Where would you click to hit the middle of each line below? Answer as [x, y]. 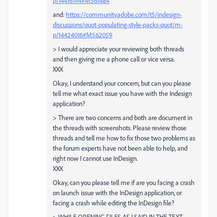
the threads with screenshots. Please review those [120, 127]
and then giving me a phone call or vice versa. [114, 59]
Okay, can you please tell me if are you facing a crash [124, 182]
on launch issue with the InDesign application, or [117, 192]
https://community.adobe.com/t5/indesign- [124, 14]
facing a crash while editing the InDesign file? [114, 202]
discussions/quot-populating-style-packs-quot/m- [118, 24]
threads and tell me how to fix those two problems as [124, 138]
